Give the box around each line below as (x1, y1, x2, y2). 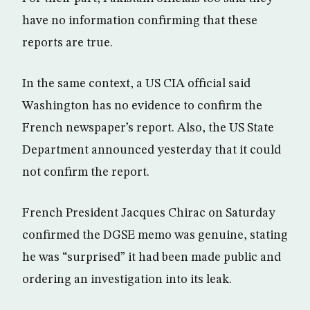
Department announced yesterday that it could (22, 144, 281, 156)
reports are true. (22, 37, 113, 49)
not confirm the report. (22, 166, 149, 179)
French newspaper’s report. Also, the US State (22, 122, 274, 134)
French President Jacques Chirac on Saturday (22, 207, 275, 219)
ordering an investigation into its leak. (22, 273, 232, 286)
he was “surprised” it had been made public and (22, 251, 281, 264)
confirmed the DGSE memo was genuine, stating (22, 229, 288, 241)
